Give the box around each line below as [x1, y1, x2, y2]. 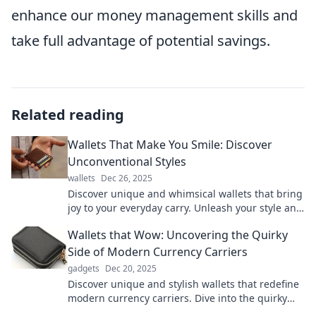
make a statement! [68, 215, 155, 229]
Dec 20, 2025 [105, 262, 157, 274]
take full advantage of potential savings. [11, 31, 270, 50]
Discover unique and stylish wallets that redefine [68, 277, 299, 291]
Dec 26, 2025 [101, 172, 152, 184]
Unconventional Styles [68, 154, 186, 169]
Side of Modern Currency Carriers [68, 244, 248, 260]
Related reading [11, 105, 124, 124]
